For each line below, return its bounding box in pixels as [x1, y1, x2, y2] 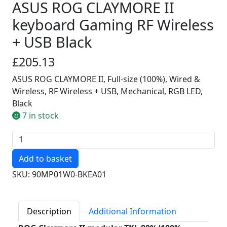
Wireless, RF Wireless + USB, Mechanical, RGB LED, [12, 86, 203, 97]
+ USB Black [12, 32, 92, 52]
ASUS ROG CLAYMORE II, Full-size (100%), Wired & [12, 73, 200, 85]
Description [27, 206, 71, 217]
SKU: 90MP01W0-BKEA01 [12, 169, 106, 180]
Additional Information [89, 206, 176, 217]
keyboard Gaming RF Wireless [12, 15, 214, 34]
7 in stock [20, 110, 59, 121]
